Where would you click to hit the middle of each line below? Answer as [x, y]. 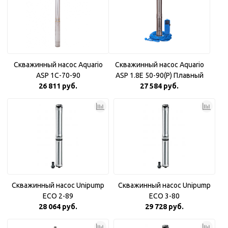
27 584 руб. [159, 86]
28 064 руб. [58, 207]
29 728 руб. [164, 207]
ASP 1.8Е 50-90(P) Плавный [159, 75]
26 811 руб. [58, 86]
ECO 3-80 [164, 196]
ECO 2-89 [58, 196]
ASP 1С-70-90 [58, 75]
